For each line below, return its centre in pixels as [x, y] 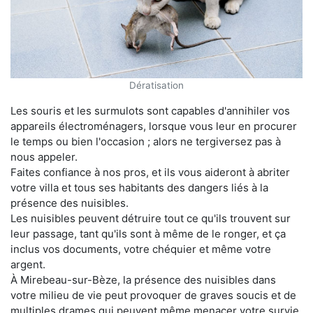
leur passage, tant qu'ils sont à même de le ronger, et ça [148, 233]
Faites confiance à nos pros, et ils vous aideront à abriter [150, 172]
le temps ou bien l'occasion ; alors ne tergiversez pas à [146, 141]
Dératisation [156, 85]
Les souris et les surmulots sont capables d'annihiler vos [150, 110]
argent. [28, 264]
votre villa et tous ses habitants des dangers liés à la [139, 187]
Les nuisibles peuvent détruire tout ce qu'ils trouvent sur [151, 218]
